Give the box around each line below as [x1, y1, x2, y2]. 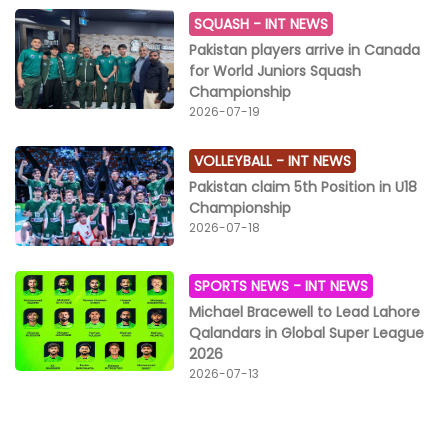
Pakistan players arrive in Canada [189, 40, 421, 61]
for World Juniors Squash [189, 61, 362, 82]
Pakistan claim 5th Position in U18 [189, 177, 418, 198]
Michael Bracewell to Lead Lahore [189, 302, 421, 323]
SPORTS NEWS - [194, 276, 306, 297]
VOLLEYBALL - [194, 151, 289, 172]
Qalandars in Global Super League [189, 323, 425, 344]
